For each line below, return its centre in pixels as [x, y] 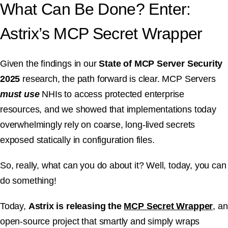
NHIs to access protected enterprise [112, 94]
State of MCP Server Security [161, 63]
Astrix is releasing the [76, 206]
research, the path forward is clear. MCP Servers [118, 79]
